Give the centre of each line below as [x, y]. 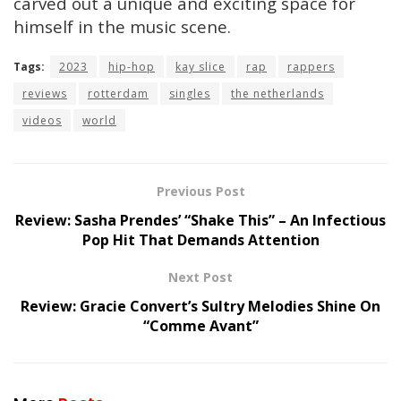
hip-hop [132, 66]
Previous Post [200, 191]
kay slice [200, 66]
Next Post [200, 277]
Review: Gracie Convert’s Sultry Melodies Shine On [200, 306]
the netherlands [277, 93]
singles [190, 93]
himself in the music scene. [122, 27]
